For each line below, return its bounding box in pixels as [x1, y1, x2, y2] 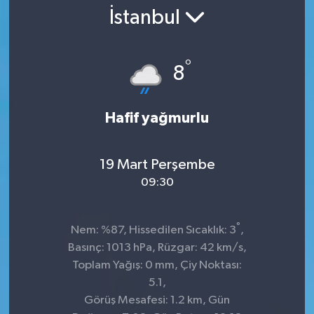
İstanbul [109, 8, 184, 29]
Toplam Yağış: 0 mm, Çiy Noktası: [72, 259, 242, 271]
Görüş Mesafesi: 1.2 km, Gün [84, 294, 230, 306]
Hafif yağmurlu [105, 110, 209, 125]
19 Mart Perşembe [99, 157, 215, 173]
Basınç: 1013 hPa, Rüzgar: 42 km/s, [67, 241, 247, 254]
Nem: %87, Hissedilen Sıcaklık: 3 [70, 224, 236, 236]
